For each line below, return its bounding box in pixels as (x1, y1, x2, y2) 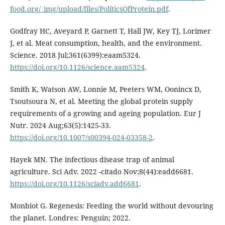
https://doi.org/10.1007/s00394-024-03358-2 (10, 132, 153, 142)
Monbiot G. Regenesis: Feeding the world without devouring (10, 200, 213, 210)
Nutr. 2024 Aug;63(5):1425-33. (10, 120, 111, 130)
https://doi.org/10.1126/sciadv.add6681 (10, 178, 139, 188)
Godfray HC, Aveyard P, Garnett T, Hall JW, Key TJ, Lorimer (10, 26, 211, 36)
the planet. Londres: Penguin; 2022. (10, 212, 131, 222)
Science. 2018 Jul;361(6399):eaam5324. (10, 50, 141, 60)
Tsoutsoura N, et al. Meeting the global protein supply (10, 96, 193, 106)
